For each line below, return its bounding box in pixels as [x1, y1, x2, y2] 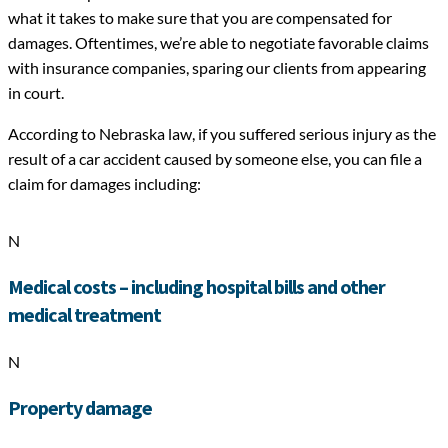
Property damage [8, 395, 152, 421]
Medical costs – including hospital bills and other [8, 274, 385, 300]
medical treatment [8, 302, 161, 328]
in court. [8, 83, 64, 103]
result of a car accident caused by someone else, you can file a [8, 149, 422, 169]
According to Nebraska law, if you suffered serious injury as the [8, 124, 436, 144]
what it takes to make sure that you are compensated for [8, 8, 392, 28]
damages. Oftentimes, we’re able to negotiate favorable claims [8, 33, 429, 53]
